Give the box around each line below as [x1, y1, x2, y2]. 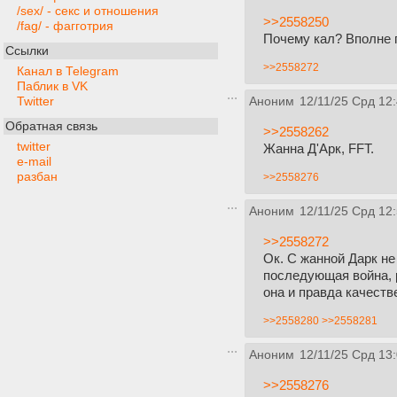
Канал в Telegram [17, 65, 119, 78]
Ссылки [5, 44, 49, 58]
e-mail [17, 155, 51, 168]
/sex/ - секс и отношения [17, 4, 159, 18]
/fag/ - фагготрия [17, 19, 113, 33]
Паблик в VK [17, 80, 88, 93]
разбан [17, 170, 58, 183]
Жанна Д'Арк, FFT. [263, 141, 374, 156]
